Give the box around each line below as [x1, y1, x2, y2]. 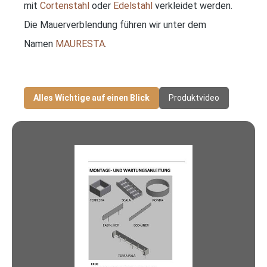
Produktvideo [169, 92, 219, 103]
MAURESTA [55, 38, 105, 49]
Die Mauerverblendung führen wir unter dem [24, 18, 206, 30]
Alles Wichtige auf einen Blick [33, 92, 150, 103]
